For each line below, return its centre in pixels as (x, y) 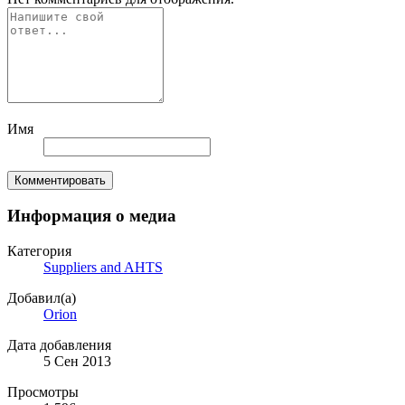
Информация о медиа (92, 216)
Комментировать (60, 180)
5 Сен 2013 (77, 362)
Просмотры (43, 392)
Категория (39, 251)
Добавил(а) (42, 298)
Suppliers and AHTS (103, 268)
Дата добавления (59, 345)
